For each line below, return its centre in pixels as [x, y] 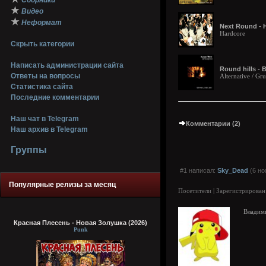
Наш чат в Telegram [45, 119]
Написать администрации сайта [67, 65]
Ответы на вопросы [45, 76]
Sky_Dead [233, 170]
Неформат [42, 23]
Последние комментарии [55, 97]
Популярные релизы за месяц [62, 185]
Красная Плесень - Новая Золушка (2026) [80, 223]
